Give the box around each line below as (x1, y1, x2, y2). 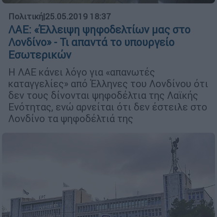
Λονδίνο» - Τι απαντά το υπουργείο (8, 36, 174, 49)
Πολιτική (8, 11, 43, 22)
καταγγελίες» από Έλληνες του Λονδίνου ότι (8, 77, 208, 90)
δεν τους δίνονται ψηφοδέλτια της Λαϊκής (8, 89, 198, 102)
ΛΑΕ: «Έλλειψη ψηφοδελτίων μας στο (8, 23, 190, 37)
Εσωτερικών (8, 48, 71, 62)
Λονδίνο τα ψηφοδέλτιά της (8, 112, 133, 125)
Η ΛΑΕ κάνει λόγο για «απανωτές (8, 66, 155, 78)
